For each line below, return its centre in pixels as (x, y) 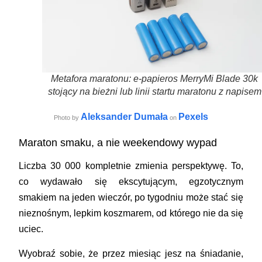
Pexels (193, 116)
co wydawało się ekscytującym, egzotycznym (131, 181)
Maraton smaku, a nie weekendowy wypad (118, 142)
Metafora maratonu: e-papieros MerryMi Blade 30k (154, 78)
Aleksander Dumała (124, 116)
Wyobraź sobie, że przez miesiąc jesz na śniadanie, (131, 253)
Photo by (67, 117)
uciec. (31, 229)
